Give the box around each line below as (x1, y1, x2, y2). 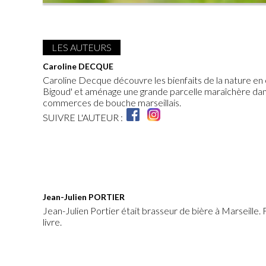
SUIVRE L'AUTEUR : (43, 112, 126, 123)
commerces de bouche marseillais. (43, 97, 181, 109)
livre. (43, 216, 62, 228)
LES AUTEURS (52, 42, 112, 53)
